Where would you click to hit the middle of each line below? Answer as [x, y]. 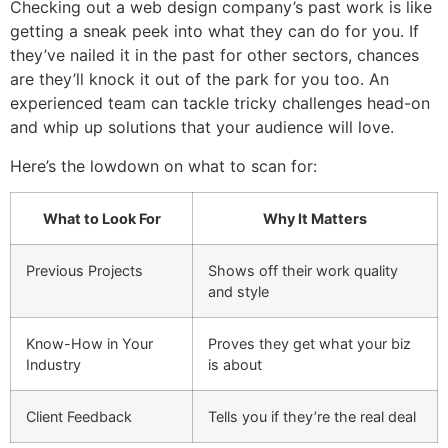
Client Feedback [79, 417]
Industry [53, 365]
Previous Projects [84, 271]
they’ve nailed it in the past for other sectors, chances [214, 55]
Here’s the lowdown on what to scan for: [163, 165]
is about [235, 365]
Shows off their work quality [303, 271]
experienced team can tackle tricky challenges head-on [220, 103]
